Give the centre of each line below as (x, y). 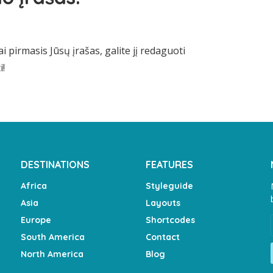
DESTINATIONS (55, 164)
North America (52, 254)
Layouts (163, 203)
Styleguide (169, 186)
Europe (36, 220)
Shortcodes (170, 220)
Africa (34, 186)
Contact (163, 237)
